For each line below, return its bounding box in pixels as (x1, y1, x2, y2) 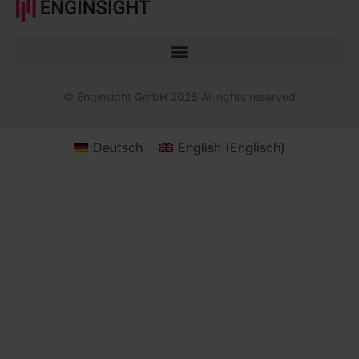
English (178, 139, 222, 155)
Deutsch (93, 139, 143, 155)
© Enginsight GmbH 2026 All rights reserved (63, 90, 296, 104)
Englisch (230, 139, 281, 155)
